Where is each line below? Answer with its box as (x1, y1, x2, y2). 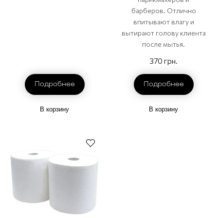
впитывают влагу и (133, 18, 194, 26)
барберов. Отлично (131, 6, 196, 15)
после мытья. (142, 40, 185, 49)
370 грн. (149, 55, 178, 65)
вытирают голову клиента (121, 29, 206, 37)
